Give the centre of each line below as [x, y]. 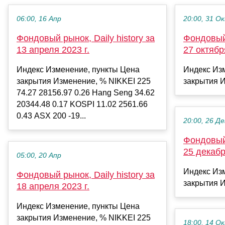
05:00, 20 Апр [39, 155]
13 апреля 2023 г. [53, 49]
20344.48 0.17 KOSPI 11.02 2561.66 [82, 104]
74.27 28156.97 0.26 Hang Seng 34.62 [86, 92]
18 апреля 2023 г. [53, 186]
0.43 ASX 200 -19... [51, 116]
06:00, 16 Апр [39, 19]
